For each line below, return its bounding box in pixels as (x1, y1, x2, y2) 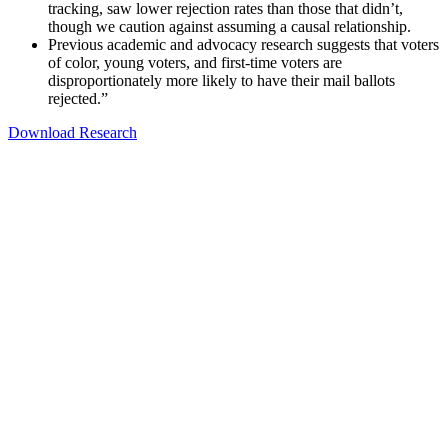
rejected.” (48, 90, 108, 108)
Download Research (8, 124, 137, 142)
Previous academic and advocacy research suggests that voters (48, 36, 439, 54)
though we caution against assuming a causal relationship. (48, 18, 411, 36)
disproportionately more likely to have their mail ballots (48, 72, 395, 90)
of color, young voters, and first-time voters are (48, 54, 342, 72)
